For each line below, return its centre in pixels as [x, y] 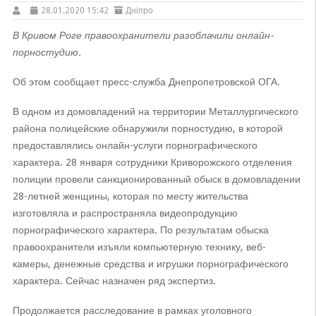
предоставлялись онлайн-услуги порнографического [135, 145]
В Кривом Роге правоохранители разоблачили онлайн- [143, 35]
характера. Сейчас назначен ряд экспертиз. [114, 281]
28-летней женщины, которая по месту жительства [130, 196]
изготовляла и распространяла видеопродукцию [125, 213]
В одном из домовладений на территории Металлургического [155, 111]
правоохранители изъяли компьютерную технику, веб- [139, 247]
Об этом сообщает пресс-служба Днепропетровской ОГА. [146, 82]
